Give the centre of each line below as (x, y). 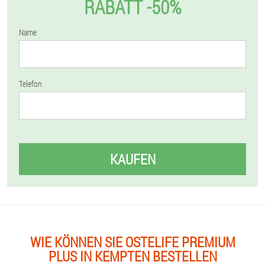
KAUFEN (132, 159)
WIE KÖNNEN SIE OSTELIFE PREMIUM (132, 242)
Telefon (30, 84)
